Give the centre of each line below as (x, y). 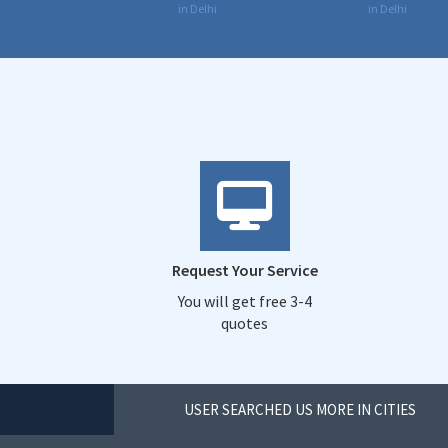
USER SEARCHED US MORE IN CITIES (300, 409)
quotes (244, 322)
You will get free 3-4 (244, 300)
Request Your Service (244, 269)
